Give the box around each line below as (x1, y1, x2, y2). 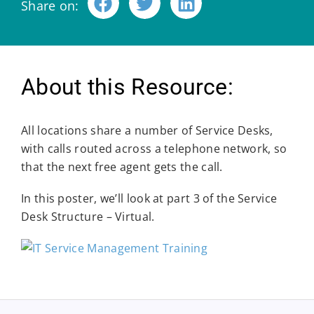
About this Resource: (21, 74, 233, 100)
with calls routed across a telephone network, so (21, 141, 287, 156)
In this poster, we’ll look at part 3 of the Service (21, 191, 278, 207)
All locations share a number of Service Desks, (21, 123, 273, 138)
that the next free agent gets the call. (21, 159, 223, 175)
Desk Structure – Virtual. (21, 209, 155, 225)
